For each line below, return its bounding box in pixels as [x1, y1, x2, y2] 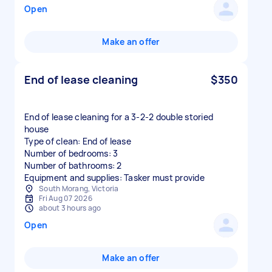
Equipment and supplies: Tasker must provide [24, 172, 205, 183]
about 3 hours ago [39, 203, 101, 213]
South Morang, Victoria [39, 183, 119, 194]
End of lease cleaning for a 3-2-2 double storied [24, 111, 213, 123]
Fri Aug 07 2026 [39, 193, 92, 203]
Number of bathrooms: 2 [24, 160, 122, 171]
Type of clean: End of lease [24, 135, 131, 147]
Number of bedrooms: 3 [24, 148, 118, 159]
